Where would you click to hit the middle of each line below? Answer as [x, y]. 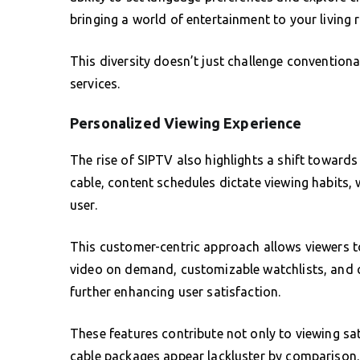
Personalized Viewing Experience [186, 123]
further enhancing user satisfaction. [176, 291]
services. [95, 83]
